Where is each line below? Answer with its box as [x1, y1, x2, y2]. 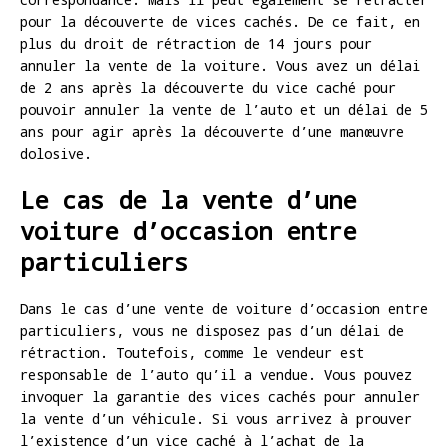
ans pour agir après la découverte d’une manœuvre [20, 122, 404, 142]
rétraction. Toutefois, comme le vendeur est [20, 343, 364, 363]
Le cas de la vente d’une [20, 184, 356, 217]
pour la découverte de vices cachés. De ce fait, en [20, 12, 420, 32]
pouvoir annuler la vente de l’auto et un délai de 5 [20, 100, 428, 120]
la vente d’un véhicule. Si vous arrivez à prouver [20, 409, 412, 429]
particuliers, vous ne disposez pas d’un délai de [20, 321, 404, 341]
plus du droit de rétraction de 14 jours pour [20, 34, 372, 54]
